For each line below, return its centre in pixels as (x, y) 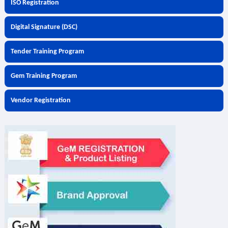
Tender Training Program (47, 52)
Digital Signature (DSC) (44, 27)
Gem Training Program (44, 76)
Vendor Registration (40, 101)
